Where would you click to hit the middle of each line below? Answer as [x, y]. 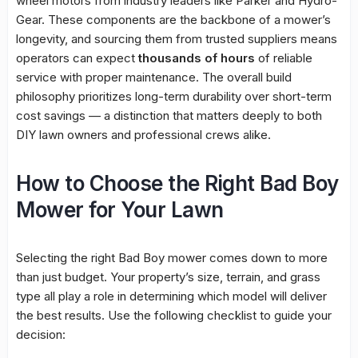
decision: [41, 335]
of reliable [284, 58]
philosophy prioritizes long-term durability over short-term [174, 97]
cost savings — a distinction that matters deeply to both [169, 116]
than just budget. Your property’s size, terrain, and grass [168, 277]
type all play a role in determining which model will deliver [171, 296]
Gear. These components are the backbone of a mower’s [173, 20]
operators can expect [77, 58]
